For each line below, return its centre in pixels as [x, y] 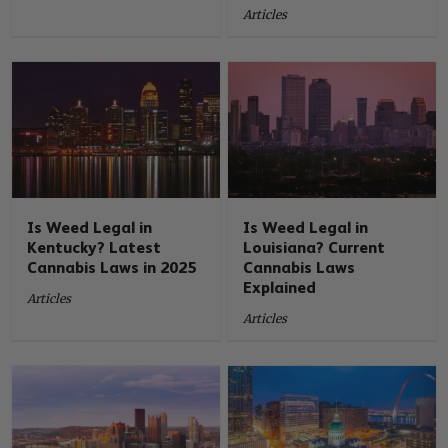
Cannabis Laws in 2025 [112, 267]
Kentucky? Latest [94, 247]
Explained [282, 287]
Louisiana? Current [314, 247]
